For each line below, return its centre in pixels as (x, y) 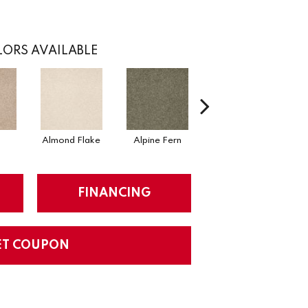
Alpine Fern (157, 140)
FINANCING (114, 193)
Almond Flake (71, 140)
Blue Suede (243, 140)
